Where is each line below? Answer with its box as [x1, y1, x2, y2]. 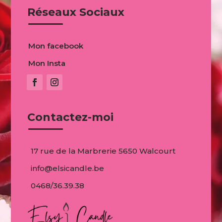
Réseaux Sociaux [27, 5, 125, 19]
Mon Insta [28, 58, 66, 68]
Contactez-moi [27, 111, 114, 124]
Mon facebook [28, 41, 84, 51]
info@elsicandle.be [31, 163, 105, 173]
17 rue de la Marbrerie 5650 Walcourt [31, 146, 176, 156]
